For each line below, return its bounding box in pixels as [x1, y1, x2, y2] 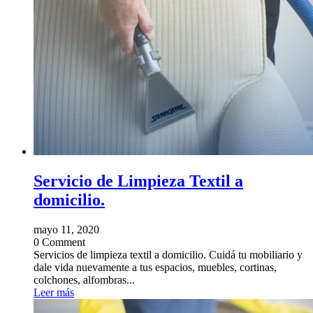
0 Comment [34, 235, 85, 248]
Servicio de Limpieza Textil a [34, 171, 243, 190]
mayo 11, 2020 [34, 223, 99, 235]
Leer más [34, 286, 74, 298]
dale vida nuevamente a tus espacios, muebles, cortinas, [34, 261, 277, 273]
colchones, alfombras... [34, 273, 135, 286]
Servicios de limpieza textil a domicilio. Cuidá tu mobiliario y [34, 248, 303, 261]
